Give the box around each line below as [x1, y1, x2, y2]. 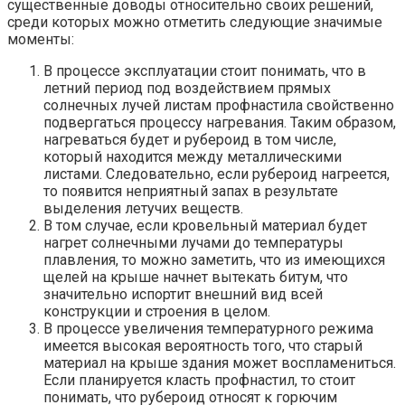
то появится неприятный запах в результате [43, 182, 338, 200]
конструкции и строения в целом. [43, 302, 270, 320]
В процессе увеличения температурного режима [43, 319, 373, 337]
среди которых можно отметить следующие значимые [7, 13, 382, 31]
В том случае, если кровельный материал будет [43, 216, 367, 234]
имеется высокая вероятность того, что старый [43, 336, 363, 354]
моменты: [7, 30, 74, 48]
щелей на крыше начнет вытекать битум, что [43, 268, 348, 286]
